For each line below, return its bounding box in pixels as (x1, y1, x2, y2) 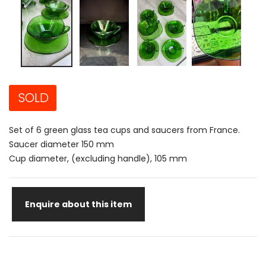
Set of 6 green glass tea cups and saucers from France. (9, 123, 240, 136)
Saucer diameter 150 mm (9, 138, 114, 150)
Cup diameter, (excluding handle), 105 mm (9, 152, 187, 164)
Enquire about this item (25, 198, 132, 210)
